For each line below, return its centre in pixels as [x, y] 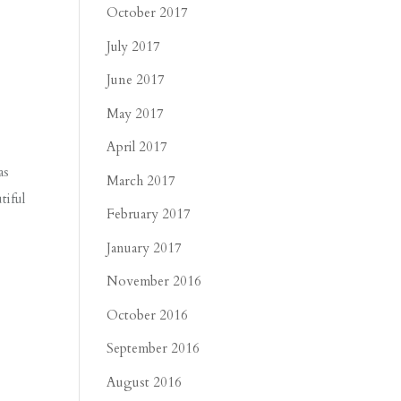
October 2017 [148, 13]
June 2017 [136, 80]
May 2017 [136, 113]
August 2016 [145, 382]
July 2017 [134, 46]
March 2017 [141, 180]
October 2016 [148, 315]
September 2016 [154, 348]
